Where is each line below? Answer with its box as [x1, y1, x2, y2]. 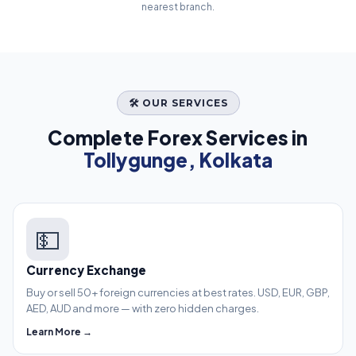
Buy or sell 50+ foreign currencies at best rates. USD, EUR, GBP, [26, 286, 330, 300]
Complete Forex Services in [48, 126, 308, 150]
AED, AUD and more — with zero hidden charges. [26, 302, 259, 315]
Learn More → [26, 326, 92, 339]
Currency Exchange [26, 262, 146, 278]
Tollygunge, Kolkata [83, 148, 273, 172]
